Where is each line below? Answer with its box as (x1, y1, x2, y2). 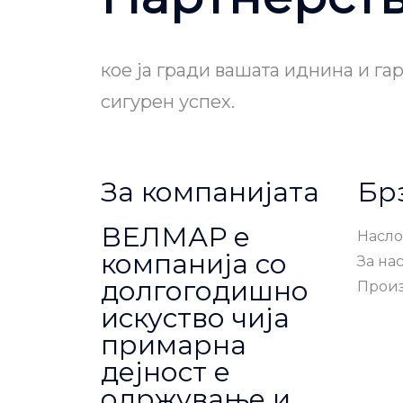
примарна (101, 328, 246, 363)
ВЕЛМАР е (101, 220, 250, 255)
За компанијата (101, 175, 319, 210)
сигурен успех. (101, 91, 235, 113)
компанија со (101, 247, 287, 282)
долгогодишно (101, 274, 309, 309)
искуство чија (101, 301, 290, 336)
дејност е (101, 355, 230, 390)
